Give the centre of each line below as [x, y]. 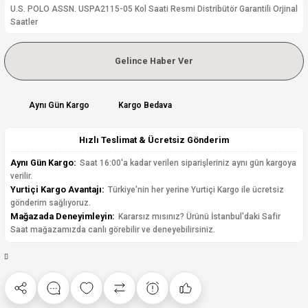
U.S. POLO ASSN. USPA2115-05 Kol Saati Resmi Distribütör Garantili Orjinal [154, 9]
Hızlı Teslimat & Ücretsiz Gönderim [154, 140]
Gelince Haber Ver [154, 61]
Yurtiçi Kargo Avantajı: [57, 189]
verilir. [21, 176]
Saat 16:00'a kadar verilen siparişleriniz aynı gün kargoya [187, 163]
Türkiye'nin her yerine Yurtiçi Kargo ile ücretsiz [195, 190]
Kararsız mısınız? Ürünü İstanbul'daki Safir [198, 217]
